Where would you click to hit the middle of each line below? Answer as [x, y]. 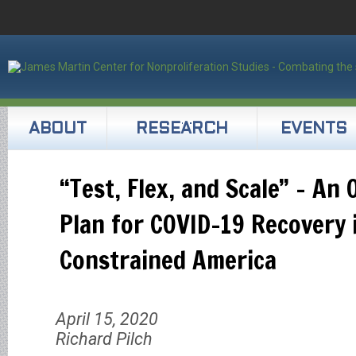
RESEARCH [182, 130]
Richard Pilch [104, 339]
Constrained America [168, 259]
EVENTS [313, 130]
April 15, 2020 [107, 319]
